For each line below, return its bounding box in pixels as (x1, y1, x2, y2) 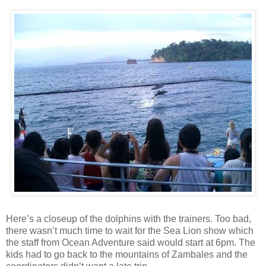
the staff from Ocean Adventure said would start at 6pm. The (6, 237, 255, 248)
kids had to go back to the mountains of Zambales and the (6, 249, 248, 259)
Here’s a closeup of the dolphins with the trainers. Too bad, (6, 213, 251, 224)
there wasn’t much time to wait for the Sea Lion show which (6, 225, 254, 236)
